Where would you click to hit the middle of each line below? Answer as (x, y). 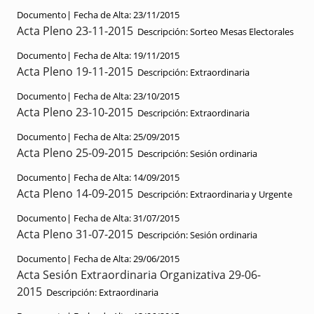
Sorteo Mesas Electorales (241, 32)
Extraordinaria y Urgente (240, 194)
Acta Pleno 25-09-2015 (75, 153)
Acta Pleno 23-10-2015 (75, 112)
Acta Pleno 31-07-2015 (75, 234)
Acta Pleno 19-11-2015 (75, 71)
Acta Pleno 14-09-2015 (75, 193)
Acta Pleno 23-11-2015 (75, 31)
